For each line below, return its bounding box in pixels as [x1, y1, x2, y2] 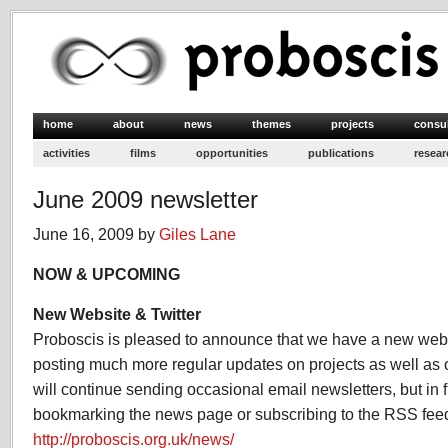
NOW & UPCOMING [33, 265, 180, 283]
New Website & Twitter [33, 305, 201, 323]
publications [308, 147, 374, 159]
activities [43, 147, 90, 159]
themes [252, 118, 291, 130]
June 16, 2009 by [33, 225, 159, 243]
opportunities [196, 147, 268, 159]
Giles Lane [159, 225, 236, 243]
